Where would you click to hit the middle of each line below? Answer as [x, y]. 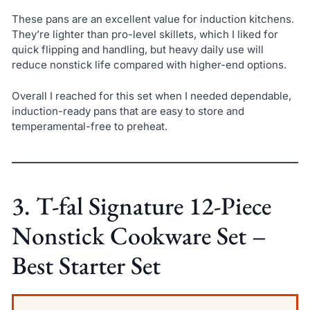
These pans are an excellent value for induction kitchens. [153, 19]
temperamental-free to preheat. [89, 126]
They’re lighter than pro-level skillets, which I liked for [145, 35]
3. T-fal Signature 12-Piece [141, 206]
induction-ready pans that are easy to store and [128, 111]
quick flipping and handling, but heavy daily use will [137, 50]
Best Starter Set [86, 265]
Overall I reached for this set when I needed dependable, [151, 95]
